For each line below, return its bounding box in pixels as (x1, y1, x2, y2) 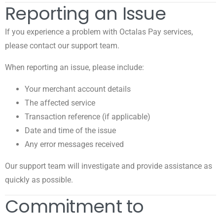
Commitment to (5, 193, 144, 219)
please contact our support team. (5, 40, 119, 50)
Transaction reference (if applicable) (25, 111, 150, 121)
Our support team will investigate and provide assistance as (5, 161, 212, 171)
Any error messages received (25, 139, 124, 149)
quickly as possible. (5, 175, 73, 184)
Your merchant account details (25, 84, 131, 94)
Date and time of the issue (25, 125, 116, 135)
